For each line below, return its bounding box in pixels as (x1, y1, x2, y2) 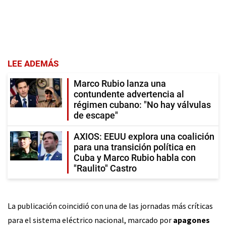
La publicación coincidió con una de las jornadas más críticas (8, 201, 213, 211)
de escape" (74, 110, 118, 121)
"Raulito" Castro (74, 163, 137, 174)
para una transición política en (74, 142, 196, 153)
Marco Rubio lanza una (74, 78, 166, 89)
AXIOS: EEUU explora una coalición (74, 131, 214, 142)
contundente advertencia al (74, 89, 184, 100)
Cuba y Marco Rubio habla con (74, 152, 196, 163)
